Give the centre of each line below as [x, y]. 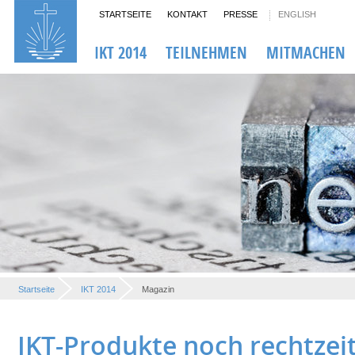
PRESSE [240, 14]
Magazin [158, 289]
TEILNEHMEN [206, 53]
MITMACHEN [306, 53]
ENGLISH [297, 14]
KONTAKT [187, 14]
